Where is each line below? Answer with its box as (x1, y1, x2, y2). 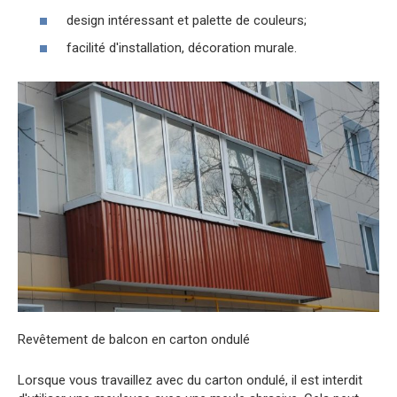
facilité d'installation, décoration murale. (66, 40, 297, 57)
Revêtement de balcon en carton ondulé (18, 331, 250, 348)
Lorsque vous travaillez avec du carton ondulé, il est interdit (18, 372, 362, 389)
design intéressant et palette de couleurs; (66, 12, 307, 28)
